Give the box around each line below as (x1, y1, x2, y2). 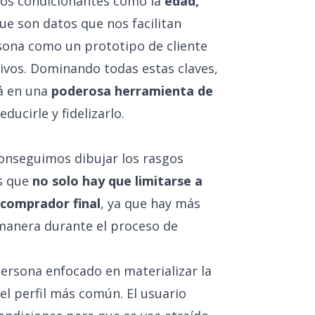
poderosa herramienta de (51, 82, 213, 99)
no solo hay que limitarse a (32, 172, 202, 189)
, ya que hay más (101, 195, 200, 212)
